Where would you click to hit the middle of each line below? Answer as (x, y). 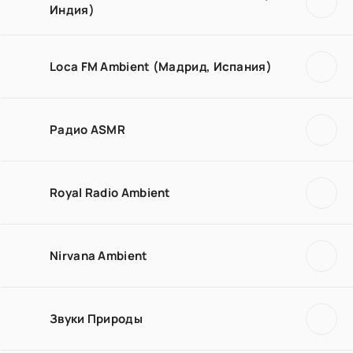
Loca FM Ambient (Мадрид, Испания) (161, 66)
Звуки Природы (96, 318)
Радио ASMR (87, 129)
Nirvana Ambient (99, 255)
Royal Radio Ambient (110, 192)
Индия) (72, 10)
